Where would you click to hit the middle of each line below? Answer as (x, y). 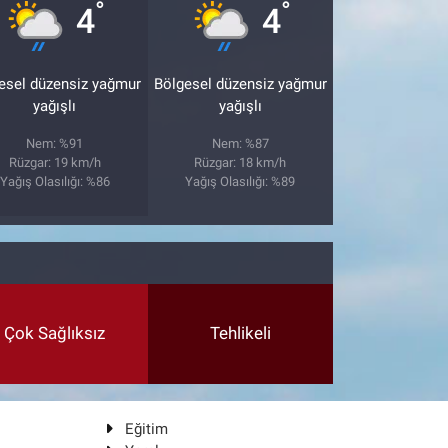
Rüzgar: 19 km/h (54, 162)
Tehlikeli (240, 333)
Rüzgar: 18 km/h (240, 162)
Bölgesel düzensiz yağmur (240, 83)
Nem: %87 (240, 143)
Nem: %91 (55, 143)
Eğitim (146, 428)
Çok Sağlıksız (55, 333)
